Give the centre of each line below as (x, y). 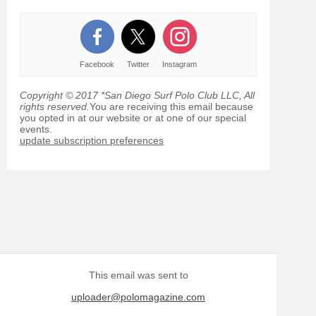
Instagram (180, 64)
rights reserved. (55, 107)
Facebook (97, 64)
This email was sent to (138, 275)
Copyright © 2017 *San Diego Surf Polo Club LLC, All (137, 95)
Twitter (138, 64)
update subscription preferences (92, 140)
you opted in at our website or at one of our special (133, 118)
